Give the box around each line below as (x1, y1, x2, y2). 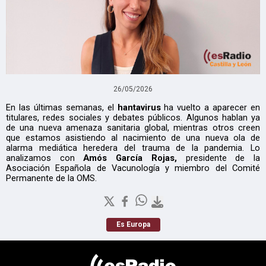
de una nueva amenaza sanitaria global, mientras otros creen (6, 122, 260, 133)
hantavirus (117, 102, 164, 113)
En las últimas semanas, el (6, 102, 118, 113)
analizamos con (6, 152, 84, 163)
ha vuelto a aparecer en (164, 102, 261, 113)
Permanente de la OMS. (6, 172, 97, 183)
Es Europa (116, 220, 150, 229)
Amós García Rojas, (83, 152, 186, 163)
